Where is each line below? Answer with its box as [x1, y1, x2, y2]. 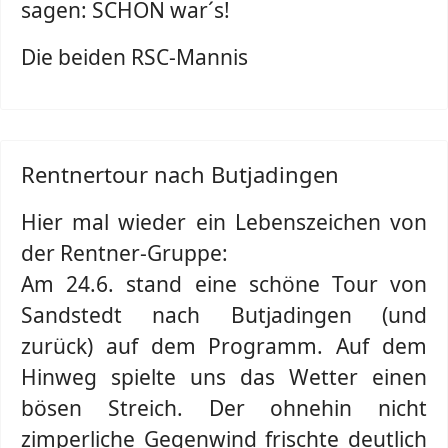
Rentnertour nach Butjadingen [21, 159, 339, 189]
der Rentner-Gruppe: [21, 239, 228, 267]
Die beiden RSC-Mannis [21, 43, 248, 71]
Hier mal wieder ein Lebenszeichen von [21, 208, 427, 236]
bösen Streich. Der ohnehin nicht [21, 394, 427, 422]
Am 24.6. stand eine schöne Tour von [21, 270, 427, 298]
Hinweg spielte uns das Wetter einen [21, 363, 427, 391]
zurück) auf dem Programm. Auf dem [21, 332, 427, 360]
